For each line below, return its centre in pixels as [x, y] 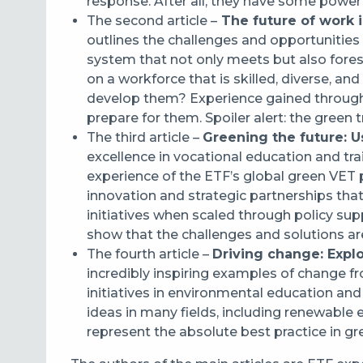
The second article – [152, 20]
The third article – [145, 137]
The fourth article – [149, 254]
